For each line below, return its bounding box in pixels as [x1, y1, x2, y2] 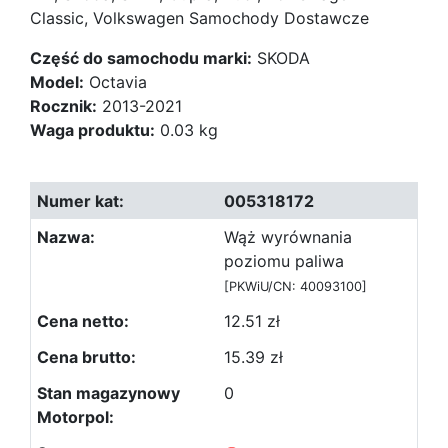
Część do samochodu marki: [30, 48, 252, 68]
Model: [30, 72, 84, 92]
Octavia [84, 72, 147, 92]
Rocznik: [30, 96, 97, 116]
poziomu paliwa [224, 251, 344, 271]
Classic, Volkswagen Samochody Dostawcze [30, 8, 369, 28]
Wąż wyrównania [224, 227, 352, 247]
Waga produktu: [30, 120, 155, 140]
